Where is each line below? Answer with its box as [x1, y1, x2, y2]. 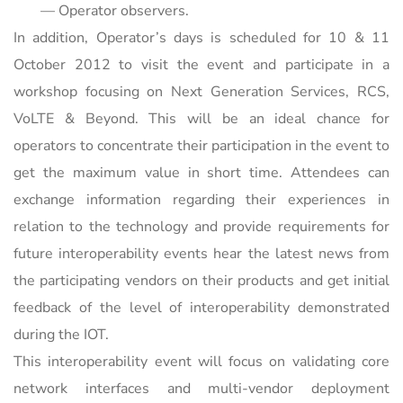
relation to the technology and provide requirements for [13, 216, 390, 237]
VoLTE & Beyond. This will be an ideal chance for [13, 108, 390, 129]
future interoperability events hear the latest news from [13, 243, 390, 264]
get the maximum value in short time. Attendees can [13, 162, 390, 183]
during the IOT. [13, 324, 109, 345]
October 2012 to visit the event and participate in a [13, 54, 390, 75]
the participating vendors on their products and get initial [13, 270, 390, 291]
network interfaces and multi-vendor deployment [13, 378, 390, 399]
